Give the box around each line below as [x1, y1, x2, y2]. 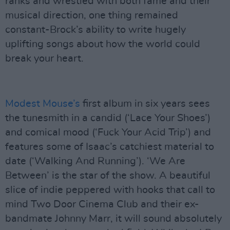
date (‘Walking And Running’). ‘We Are [5, 156, 185, 166]
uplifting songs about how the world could [5, 39, 200, 49]
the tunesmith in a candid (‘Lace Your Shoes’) [5, 113, 210, 123]
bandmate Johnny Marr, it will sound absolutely [5, 214, 222, 224]
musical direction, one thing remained [5, 10, 178, 21]
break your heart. [5, 53, 84, 64]
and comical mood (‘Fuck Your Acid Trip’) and [5, 127, 211, 138]
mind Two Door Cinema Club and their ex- [5, 199, 199, 209]
